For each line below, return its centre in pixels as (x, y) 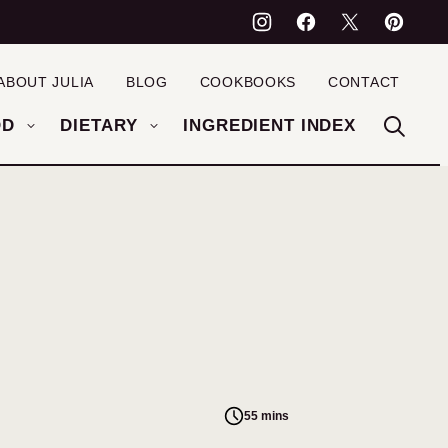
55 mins (266, 415)
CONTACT (364, 82)
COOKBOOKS (248, 82)
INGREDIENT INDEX (269, 125)
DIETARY (99, 125)
